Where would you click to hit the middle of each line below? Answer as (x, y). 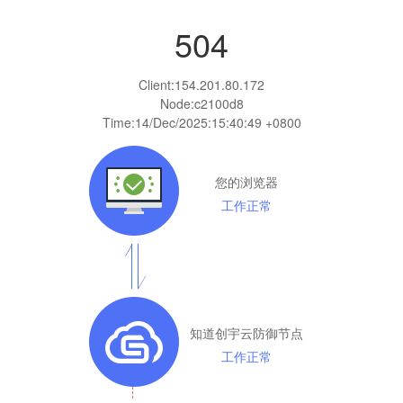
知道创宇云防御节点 (246, 332)
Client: (157, 84)
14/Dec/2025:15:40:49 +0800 (218, 122)
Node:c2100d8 (201, 103)
